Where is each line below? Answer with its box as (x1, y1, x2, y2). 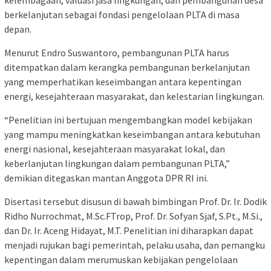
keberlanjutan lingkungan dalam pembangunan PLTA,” (4, 157, 230, 169)
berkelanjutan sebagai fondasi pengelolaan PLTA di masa (4, 8, 240, 21)
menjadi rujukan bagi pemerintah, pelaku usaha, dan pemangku (4, 238, 265, 251)
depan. (4, 22, 31, 35)
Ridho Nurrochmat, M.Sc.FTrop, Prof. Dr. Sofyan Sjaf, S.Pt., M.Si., (4, 209, 263, 222)
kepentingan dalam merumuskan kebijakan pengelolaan (4, 253, 238, 266)
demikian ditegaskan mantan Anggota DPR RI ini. (4, 171, 208, 184)
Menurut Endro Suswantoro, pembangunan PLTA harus (4, 46, 229, 59)
